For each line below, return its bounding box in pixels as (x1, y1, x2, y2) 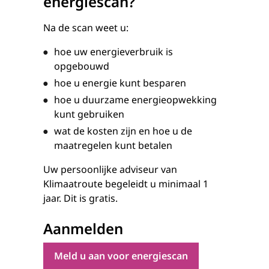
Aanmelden (43, 219, 123, 238)
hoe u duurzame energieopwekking (54, 93, 217, 106)
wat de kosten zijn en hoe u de (54, 124, 192, 138)
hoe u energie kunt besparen (54, 76, 186, 89)
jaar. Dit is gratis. (43, 192, 118, 205)
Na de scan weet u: (43, 21, 128, 34)
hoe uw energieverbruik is (54, 45, 173, 58)
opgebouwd (54, 59, 109, 73)
